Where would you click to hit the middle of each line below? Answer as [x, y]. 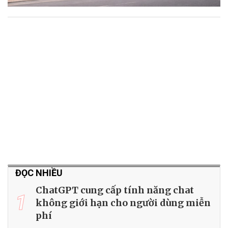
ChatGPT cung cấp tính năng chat [115, 190]
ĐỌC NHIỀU [39, 173]
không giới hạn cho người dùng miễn [123, 203]
